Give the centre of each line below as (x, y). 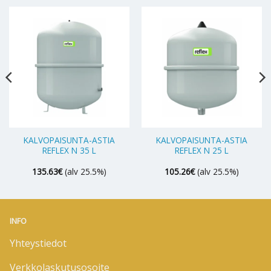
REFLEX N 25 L (202, 150)
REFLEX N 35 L (69, 150)
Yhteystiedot (38, 243)
